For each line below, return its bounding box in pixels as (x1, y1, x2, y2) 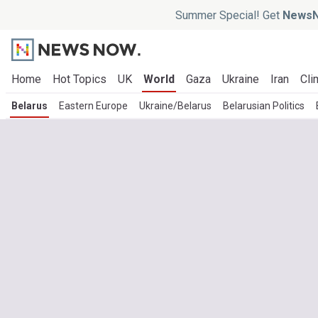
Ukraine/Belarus (139, 100, 212, 111)
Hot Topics (53, 72, 106, 86)
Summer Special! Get (175, 8, 283, 22)
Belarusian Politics (223, 100, 305, 111)
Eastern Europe (59, 100, 128, 111)
